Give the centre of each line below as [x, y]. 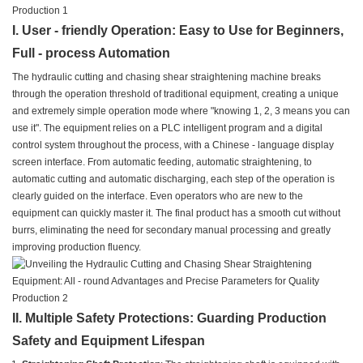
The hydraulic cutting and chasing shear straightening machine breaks [167, 77]
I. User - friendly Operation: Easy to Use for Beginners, [178, 31]
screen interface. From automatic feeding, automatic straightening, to [162, 162]
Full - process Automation [91, 53]
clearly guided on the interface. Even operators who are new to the [158, 196]
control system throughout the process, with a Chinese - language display [173, 145]
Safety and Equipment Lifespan [109, 341]
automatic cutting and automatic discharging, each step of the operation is [173, 179]
